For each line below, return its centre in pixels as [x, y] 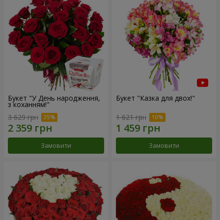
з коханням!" [29, 105]
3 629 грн [23, 117]
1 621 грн [131, 117]
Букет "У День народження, [54, 98]
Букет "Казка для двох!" [155, 98]
